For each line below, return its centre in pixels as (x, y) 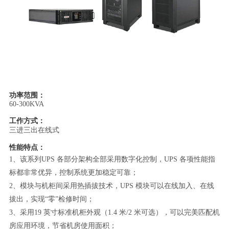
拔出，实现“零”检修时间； (51, 199)
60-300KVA (26, 104)
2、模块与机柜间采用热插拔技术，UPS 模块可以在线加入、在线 (111, 186)
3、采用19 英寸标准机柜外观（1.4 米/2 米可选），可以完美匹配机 (114, 212)
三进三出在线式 (34, 130)
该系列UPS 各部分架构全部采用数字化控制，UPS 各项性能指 (117, 159)
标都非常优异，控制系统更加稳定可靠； (73, 172)
